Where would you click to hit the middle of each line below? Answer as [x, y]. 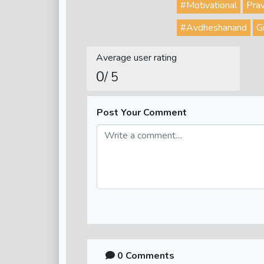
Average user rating [136, 58]
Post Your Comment [142, 113]
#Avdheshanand [214, 28]
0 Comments [145, 256]
